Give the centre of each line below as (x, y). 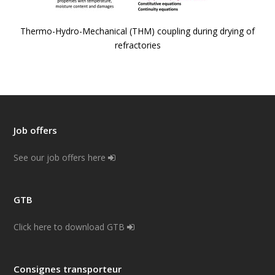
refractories (137, 45)
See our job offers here (61, 157)
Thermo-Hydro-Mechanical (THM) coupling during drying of (137, 31)
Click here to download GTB (71, 227)
